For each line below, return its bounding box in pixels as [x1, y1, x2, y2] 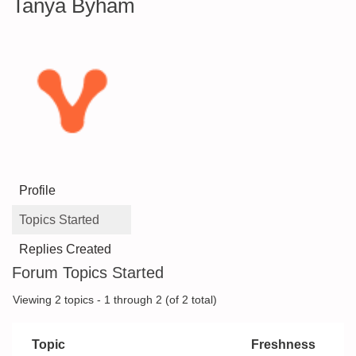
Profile [19, 184, 56, 197]
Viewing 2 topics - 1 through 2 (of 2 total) [13, 294, 217, 306]
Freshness [251, 338, 315, 351]
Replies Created [19, 242, 111, 256]
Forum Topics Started [12, 264, 164, 281]
